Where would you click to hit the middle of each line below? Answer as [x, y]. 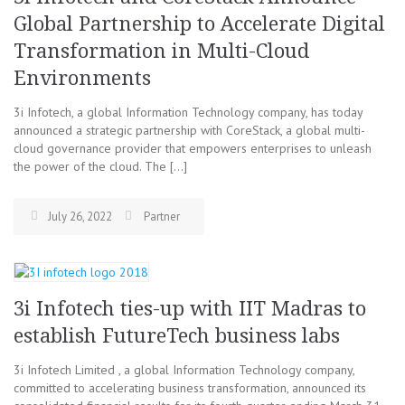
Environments [82, 78]
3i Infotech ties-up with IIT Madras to [190, 309]
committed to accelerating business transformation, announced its [190, 388]
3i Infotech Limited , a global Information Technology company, [184, 370]
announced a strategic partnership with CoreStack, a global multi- [189, 130]
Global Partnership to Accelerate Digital [199, 24]
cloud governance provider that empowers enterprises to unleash [193, 148]
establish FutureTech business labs [177, 336]
